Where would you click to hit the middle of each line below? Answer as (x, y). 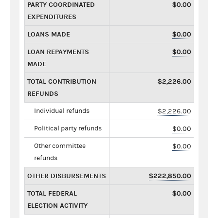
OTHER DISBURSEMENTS (67, 176)
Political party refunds (68, 128)
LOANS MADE (49, 34)
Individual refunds (62, 111)
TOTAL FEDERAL (52, 193)
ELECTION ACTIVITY (57, 205)
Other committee (60, 146)
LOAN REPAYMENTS (58, 52)
